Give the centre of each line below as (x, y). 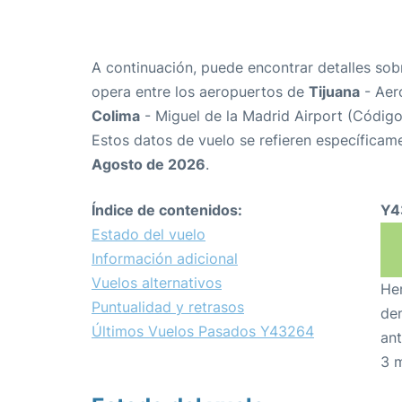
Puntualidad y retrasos (168, 307)
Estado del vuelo (149, 235)
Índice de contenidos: (167, 210)
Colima (116, 116)
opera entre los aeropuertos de (200, 92)
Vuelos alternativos (157, 283)
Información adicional (165, 259)
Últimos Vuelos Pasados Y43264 (203, 332)
